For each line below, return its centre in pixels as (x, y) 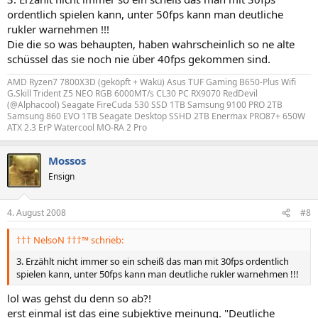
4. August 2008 (37, 213)
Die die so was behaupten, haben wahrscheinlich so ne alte (151, 44)
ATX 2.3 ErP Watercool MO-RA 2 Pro (77, 127)
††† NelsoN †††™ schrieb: (70, 240)
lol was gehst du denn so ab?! (79, 298)
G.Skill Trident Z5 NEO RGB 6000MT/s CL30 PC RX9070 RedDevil (132, 93)
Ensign (61, 176)
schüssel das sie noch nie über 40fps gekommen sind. (139, 59)
